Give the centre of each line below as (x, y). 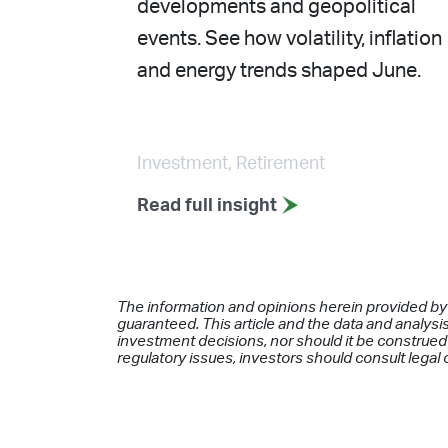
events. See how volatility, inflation (289, 38)
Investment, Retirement (231, 163)
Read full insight (209, 205)
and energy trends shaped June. (279, 70)
